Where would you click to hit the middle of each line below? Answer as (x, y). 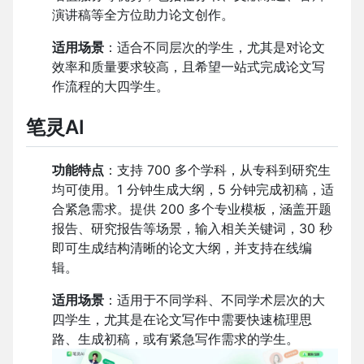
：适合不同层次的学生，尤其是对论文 (214, 48)
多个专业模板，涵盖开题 (260, 208)
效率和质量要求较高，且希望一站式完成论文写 (188, 67)
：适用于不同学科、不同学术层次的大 (214, 299)
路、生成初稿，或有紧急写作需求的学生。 (175, 338)
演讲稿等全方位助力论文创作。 (143, 15)
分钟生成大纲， (172, 189)
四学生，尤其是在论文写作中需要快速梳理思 (182, 319)
